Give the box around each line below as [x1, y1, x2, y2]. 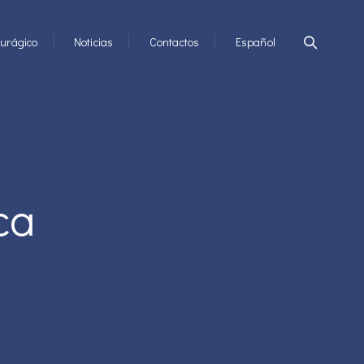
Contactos [149, 34, 200, 50]
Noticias [73, 34, 114, 50]
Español [235, 34, 275, 50]
